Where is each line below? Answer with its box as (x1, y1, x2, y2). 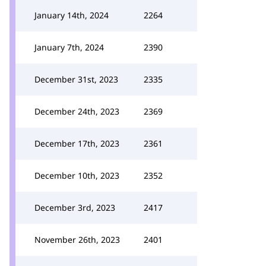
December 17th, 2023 (34, 138, 119, 149)
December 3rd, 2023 (34, 202, 115, 213)
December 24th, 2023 (34, 106, 119, 117)
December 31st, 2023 (34, 74, 118, 85)
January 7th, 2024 (34, 42, 104, 53)
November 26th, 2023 (34, 234, 120, 245)
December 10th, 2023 (34, 170, 119, 181)
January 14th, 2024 (34, 9, 109, 21)
